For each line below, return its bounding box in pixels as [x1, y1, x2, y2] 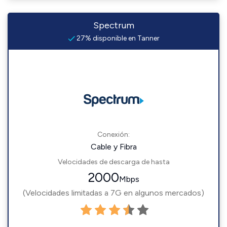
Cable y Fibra [90, 142, 137, 152]
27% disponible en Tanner [74, 34, 160, 43]
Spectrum [93, 20, 134, 31]
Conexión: [97, 130, 130, 139]
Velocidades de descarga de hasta [57, 158, 170, 166]
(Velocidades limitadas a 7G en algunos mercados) [23, 188, 204, 198]
